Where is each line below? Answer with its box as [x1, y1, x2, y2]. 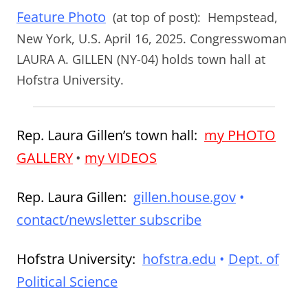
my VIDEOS [85, 148, 157, 168]
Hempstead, [208, 9, 278, 26]
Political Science [16, 272, 118, 291]
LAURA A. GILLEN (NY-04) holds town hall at [16, 51, 265, 68]
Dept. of [228, 250, 279, 269]
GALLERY [16, 148, 73, 168]
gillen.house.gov [133, 188, 236, 207]
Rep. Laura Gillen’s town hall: [16, 126, 204, 145]
